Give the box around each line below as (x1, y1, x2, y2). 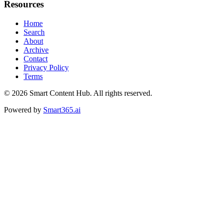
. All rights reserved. (90, 89, 152, 98)
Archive (24, 46, 49, 55)
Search (24, 28, 45, 37)
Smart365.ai (43, 106, 81, 114)
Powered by (4, 106, 41, 114)
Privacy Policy (24, 63, 69, 72)
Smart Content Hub (29, 89, 90, 98)
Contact (24, 55, 48, 63)
